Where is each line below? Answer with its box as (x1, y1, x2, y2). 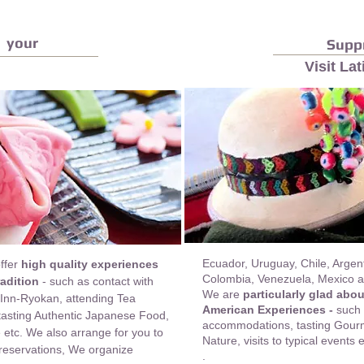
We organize (68, 343, 133, 356)
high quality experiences (21, 258, 158, 271)
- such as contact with (39, 275, 154, 288)
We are (202, 288, 243, 301)
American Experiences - (202, 303, 336, 316)
